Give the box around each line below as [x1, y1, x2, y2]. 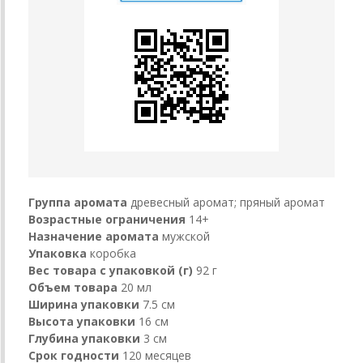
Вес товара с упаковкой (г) [28, 262, 193, 278]
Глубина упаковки [28, 330, 140, 346]
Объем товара [28, 279, 117, 295]
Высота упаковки [28, 313, 135, 329]
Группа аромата [28, 194, 127, 210]
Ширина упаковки [28, 296, 139, 312]
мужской [162, 228, 210, 244]
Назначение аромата [28, 228, 159, 244]
